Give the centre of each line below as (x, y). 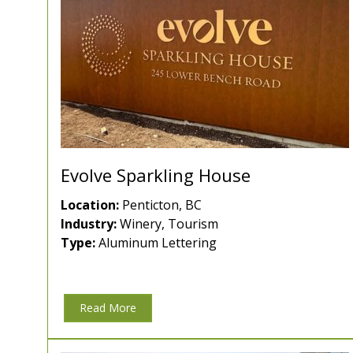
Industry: (89, 224)
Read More (108, 308)
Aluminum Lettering (156, 243)
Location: (90, 205)
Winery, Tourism (167, 224)
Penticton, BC (160, 205)
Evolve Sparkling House (156, 175)
